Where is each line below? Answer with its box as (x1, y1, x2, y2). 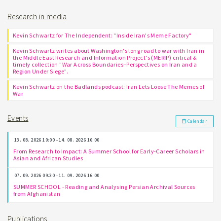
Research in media (7, 11, 67, 21)
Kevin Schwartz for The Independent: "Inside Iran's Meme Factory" (13, 31, 192, 39)
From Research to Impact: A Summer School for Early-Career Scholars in (13, 147, 205, 155)
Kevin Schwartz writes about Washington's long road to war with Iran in (13, 46, 204, 54)
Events (7, 113, 29, 123)
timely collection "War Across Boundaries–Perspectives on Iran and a (13, 60, 197, 68)
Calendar (186, 118, 207, 124)
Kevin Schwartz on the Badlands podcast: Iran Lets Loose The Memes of (13, 82, 205, 90)
